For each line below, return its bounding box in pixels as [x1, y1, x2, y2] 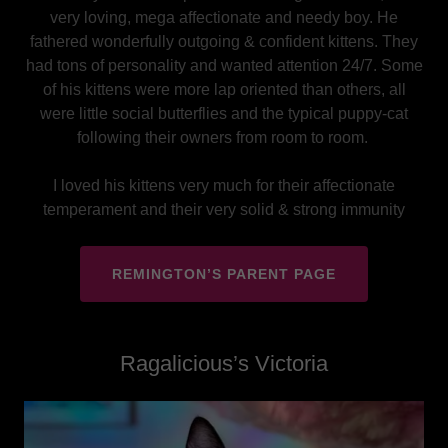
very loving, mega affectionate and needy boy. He [50, 8, 398, 26]
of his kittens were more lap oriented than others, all [42, 80, 406, 98]
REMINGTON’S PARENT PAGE [112, 265, 336, 282]
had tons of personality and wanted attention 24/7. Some [25, 56, 423, 74]
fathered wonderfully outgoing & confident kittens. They [30, 32, 418, 50]
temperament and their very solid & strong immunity [43, 200, 405, 218]
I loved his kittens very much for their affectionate [53, 176, 395, 194]
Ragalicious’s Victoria [120, 350, 328, 376]
